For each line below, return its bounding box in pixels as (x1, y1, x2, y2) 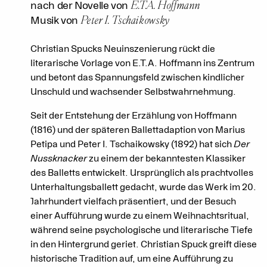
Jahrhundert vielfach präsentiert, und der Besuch (30, 195, 237, 208)
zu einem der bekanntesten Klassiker (87, 153, 246, 165)
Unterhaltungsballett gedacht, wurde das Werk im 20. (30, 181, 257, 194)
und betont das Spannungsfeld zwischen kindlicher (30, 72, 245, 84)
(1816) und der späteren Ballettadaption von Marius (30, 124, 246, 136)
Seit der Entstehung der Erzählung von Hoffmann (30, 110, 237, 122)
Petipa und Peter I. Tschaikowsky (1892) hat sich (30, 138, 234, 151)
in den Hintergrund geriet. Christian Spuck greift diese (30, 238, 257, 251)
